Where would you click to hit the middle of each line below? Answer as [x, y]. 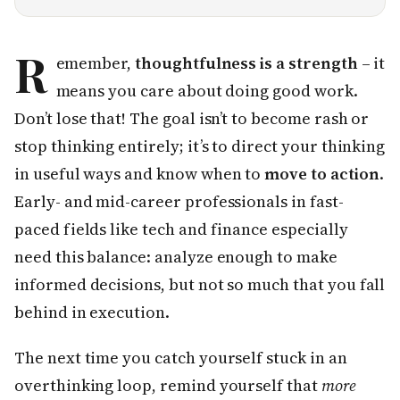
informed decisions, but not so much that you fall [200, 284]
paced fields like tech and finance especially [181, 229]
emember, [96, 62]
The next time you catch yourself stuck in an [181, 357]
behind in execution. [92, 312]
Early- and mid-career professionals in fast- [179, 201]
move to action [322, 173]
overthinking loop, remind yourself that [168, 385]
